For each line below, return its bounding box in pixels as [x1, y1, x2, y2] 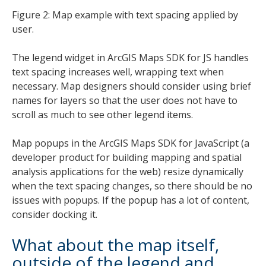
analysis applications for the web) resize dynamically [12, 164, 243, 178]
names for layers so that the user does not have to [12, 93, 237, 107]
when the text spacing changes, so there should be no [12, 179, 252, 192]
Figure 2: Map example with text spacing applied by [12, 8, 238, 21]
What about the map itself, [12, 233, 219, 256]
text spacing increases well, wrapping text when [12, 65, 224, 78]
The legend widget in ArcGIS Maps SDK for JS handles [12, 50, 249, 64]
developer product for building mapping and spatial [12, 150, 242, 164]
